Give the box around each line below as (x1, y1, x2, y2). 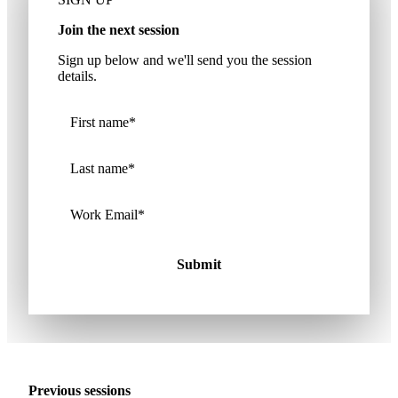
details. (58, 68, 97, 84)
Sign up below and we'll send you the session (58, 52, 312, 68)
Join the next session (58, 22, 179, 37)
